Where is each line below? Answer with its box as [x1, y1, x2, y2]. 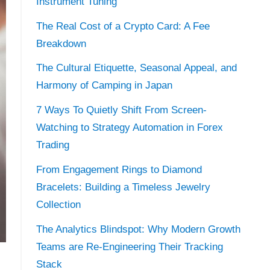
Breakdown [36, 37, 86, 49]
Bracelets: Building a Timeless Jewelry [36, 181, 210, 193]
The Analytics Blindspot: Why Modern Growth [36, 223, 240, 235]
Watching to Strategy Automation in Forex [36, 122, 223, 134]
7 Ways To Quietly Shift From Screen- [36, 104, 207, 116]
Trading [36, 139, 69, 151]
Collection [36, 199, 81, 211]
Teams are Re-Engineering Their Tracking [36, 240, 223, 253]
